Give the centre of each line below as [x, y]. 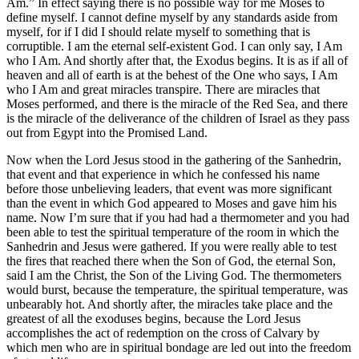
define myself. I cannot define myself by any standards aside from [172, 17]
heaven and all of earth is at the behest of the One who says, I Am [172, 75]
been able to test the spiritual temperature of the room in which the [173, 232]
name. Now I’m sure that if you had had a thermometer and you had [178, 217]
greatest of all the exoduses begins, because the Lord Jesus [153, 318]
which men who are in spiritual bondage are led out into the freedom [179, 347]
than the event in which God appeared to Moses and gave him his [171, 203]
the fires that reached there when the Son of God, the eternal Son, [171, 260]
